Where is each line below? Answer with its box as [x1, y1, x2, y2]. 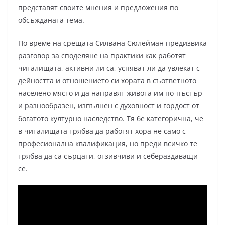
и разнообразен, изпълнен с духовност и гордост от [18, 101, 199, 111]
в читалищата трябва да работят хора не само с [18, 126, 186, 136]
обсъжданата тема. [18, 15, 84, 25]
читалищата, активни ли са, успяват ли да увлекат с [18, 63, 200, 73]
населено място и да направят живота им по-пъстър [18, 88, 202, 98]
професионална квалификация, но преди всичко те [18, 139, 197, 149]
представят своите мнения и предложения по [18, 3, 178, 13]
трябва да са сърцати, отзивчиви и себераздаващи [18, 151, 198, 161]
